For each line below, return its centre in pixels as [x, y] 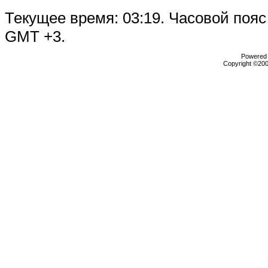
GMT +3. [35, 36]
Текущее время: [64, 18]
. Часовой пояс [213, 18]
